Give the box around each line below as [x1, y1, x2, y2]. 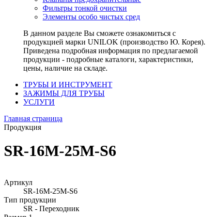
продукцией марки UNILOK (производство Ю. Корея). [23, 38, 205, 46]
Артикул [4, 178, 32, 186]
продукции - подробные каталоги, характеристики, [23, 55, 193, 63]
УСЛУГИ [23, 98, 55, 106]
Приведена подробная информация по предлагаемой [23, 46, 198, 55]
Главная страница [4, 114, 62, 123]
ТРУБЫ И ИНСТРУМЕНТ [23, 80, 112, 89]
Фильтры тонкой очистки [43, 4, 127, 12]
